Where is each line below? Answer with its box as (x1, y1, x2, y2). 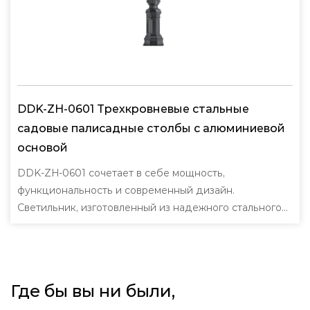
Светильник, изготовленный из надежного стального (17, 201, 282, 214)
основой (17, 141, 67, 154)
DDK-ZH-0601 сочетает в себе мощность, (17, 167, 225, 179)
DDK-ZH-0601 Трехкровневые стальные (17, 102, 249, 116)
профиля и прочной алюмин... (17, 219, 163, 231)
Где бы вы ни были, (10, 281, 175, 301)
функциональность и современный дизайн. (17, 184, 235, 197)
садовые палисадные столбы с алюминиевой (17, 122, 284, 135)
